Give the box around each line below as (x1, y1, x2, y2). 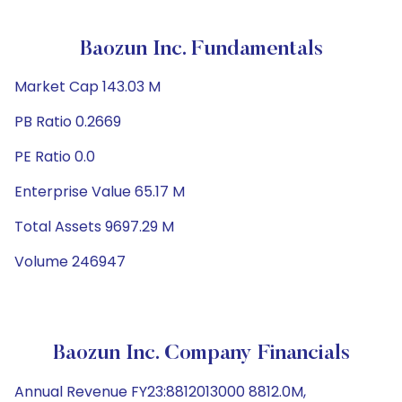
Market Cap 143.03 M (14, 76, 161, 97)
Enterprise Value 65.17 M (14, 181, 185, 202)
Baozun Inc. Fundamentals (79, 39, 323, 60)
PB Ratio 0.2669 (14, 111, 121, 132)
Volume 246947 (14, 251, 126, 272)
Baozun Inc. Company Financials (52, 343, 350, 364)
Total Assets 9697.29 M (14, 216, 174, 237)
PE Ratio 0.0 (14, 146, 95, 167)
